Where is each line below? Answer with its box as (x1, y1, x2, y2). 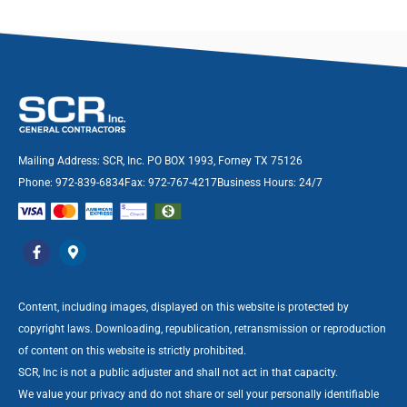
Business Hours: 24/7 (217, 175, 323, 189)
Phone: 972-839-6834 (18, 175, 124, 189)
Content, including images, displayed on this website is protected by (18, 300, 349, 313)
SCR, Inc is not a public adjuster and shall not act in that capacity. (18, 365, 338, 379)
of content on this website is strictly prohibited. (18, 343, 246, 357)
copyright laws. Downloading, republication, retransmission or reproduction (18, 322, 386, 335)
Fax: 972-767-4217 (124, 175, 217, 189)
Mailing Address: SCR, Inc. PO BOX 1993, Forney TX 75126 (18, 154, 303, 167)
